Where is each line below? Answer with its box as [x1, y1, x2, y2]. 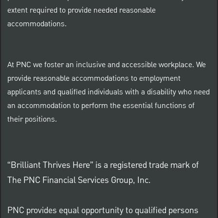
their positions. [7, 113, 57, 126]
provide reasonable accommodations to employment [7, 73, 181, 85]
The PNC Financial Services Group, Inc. [7, 174, 151, 186]
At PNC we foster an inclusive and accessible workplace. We [7, 59, 206, 71]
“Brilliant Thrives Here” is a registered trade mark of [7, 159, 199, 171]
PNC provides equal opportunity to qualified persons [7, 204, 199, 217]
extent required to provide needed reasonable [7, 4, 156, 17]
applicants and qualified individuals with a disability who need [7, 86, 210, 98]
